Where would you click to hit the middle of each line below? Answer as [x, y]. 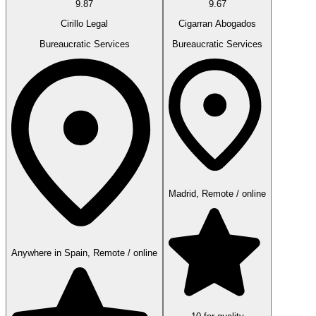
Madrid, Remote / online [217, 193]
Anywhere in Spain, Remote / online [84, 253]
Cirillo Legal [84, 24]
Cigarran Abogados [217, 24]
